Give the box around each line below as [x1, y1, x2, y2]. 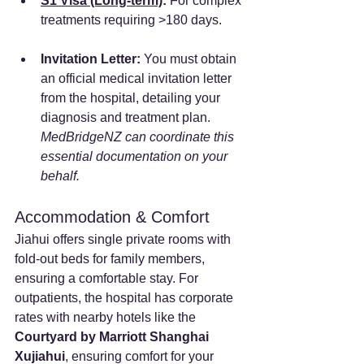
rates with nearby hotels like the [15, 310, 199, 324]
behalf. [41, 168, 80, 183]
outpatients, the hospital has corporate [15, 290, 236, 305]
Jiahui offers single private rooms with [15, 232, 234, 246]
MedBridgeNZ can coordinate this [41, 129, 237, 144]
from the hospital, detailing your [41, 90, 223, 105]
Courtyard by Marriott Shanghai [15, 329, 212, 344]
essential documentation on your [41, 149, 231, 163]
